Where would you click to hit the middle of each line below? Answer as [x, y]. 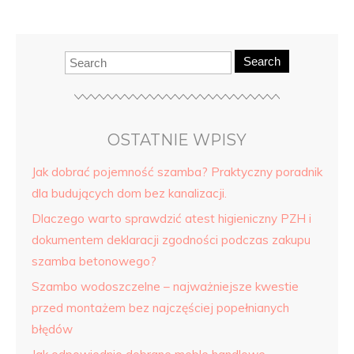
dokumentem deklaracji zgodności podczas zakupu [171, 240]
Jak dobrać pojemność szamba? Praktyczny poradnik [177, 172]
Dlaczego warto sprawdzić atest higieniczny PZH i [171, 218]
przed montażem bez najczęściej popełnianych [160, 308]
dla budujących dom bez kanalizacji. [129, 193]
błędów [52, 329]
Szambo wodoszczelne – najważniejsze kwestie [165, 286]
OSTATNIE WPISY [177, 140]
